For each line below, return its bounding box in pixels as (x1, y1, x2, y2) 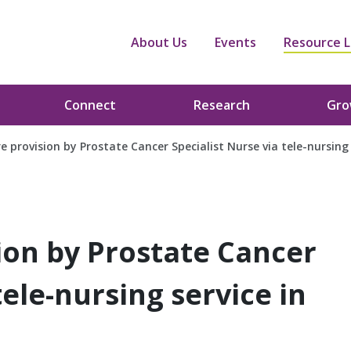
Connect (64, 96, 117, 114)
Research (193, 96, 250, 114)
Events (215, 34, 256, 51)
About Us (131, 34, 187, 51)
